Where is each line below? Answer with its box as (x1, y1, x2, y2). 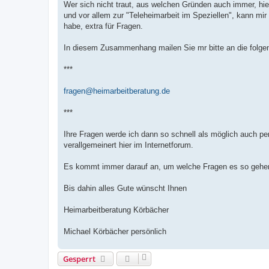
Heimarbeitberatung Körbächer (64, 205, 169, 214)
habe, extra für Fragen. (64, 21, 143, 31)
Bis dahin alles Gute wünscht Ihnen (64, 183, 187, 193)
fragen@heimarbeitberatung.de (64, 86, 170, 95)
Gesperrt (63, 253, 95, 264)
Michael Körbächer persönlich (64, 226, 166, 236)
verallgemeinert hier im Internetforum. (64, 140, 193, 150)
